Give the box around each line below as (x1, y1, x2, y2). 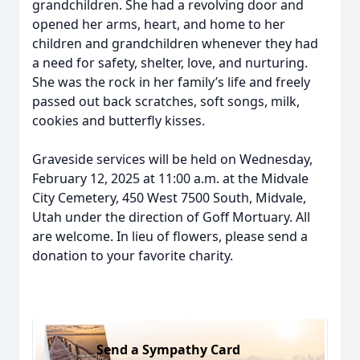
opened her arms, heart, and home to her (32, 15, 285, 33)
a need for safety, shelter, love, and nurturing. (32, 54, 308, 72)
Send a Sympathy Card (96, 340, 240, 358)
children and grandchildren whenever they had (32, 35, 318, 52)
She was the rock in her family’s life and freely (32, 73, 310, 91)
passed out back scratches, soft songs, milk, (32, 92, 300, 110)
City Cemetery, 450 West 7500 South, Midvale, (32, 189, 306, 207)
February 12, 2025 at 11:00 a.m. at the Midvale (32, 170, 309, 187)
